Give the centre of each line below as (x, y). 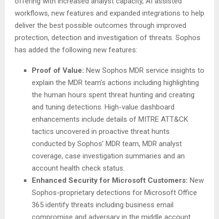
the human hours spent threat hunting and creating (113, 95)
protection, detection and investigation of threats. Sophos (108, 38)
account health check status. (78, 168)
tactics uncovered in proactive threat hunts (101, 131)
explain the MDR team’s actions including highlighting (115, 83)
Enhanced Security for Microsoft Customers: (111, 180)
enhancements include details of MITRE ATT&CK (110, 119)
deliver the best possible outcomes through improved (100, 25)
